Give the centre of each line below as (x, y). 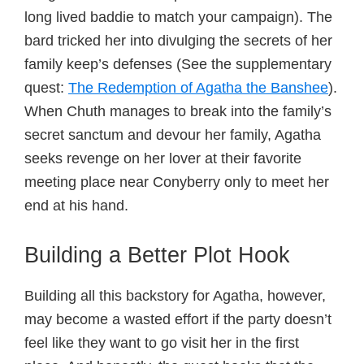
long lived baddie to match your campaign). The (178, 17)
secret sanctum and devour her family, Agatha (173, 135)
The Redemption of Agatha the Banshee (198, 88)
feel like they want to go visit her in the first (162, 343)
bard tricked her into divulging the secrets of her (178, 41)
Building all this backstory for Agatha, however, (175, 296)
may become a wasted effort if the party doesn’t (178, 319)
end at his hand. (76, 206)
